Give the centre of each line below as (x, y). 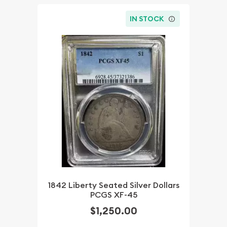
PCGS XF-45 (113, 195)
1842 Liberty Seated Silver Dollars (113, 185)
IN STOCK (147, 18)
